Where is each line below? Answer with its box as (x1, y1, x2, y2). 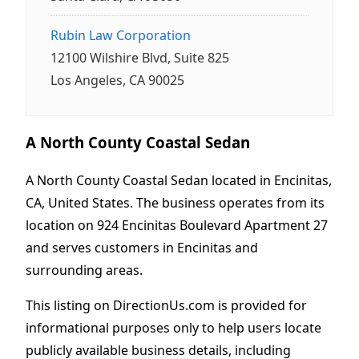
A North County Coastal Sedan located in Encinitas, (26, 171, 332, 189)
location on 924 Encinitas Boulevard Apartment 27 (26, 216, 328, 234)
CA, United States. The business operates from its (26, 193, 325, 212)
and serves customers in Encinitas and (26, 238, 258, 256)
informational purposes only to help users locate (26, 318, 321, 337)
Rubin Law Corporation (50, 26, 191, 45)
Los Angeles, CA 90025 (50, 71, 184, 90)
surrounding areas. (26, 260, 143, 279)
